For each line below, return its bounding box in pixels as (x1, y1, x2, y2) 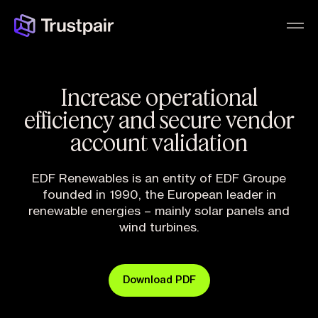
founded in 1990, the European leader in (42, 189, 276, 201)
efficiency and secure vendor (23, 105, 295, 133)
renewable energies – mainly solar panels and (28, 205, 290, 217)
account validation (70, 128, 248, 156)
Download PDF (122, 275, 196, 285)
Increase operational (60, 82, 258, 111)
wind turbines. (119, 221, 199, 234)
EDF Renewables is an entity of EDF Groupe (32, 172, 286, 185)
